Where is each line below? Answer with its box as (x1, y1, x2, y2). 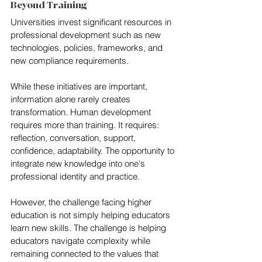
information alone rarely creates (11, 94, 133, 105)
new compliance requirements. (11, 55, 129, 67)
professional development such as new (11, 29, 163, 41)
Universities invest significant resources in (11, 16, 174, 28)
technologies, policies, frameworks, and (11, 42, 165, 54)
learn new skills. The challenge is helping (11, 222, 168, 234)
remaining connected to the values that (11, 248, 161, 260)
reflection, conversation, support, (11, 132, 138, 144)
